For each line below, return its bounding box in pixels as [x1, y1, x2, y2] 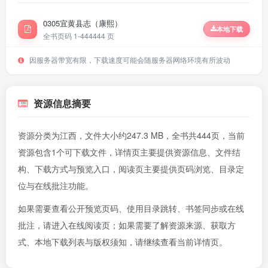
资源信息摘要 [33, 96, 91, 110]
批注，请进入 [18, 219, 68, 231]
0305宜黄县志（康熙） [43, 17, 122, 29]
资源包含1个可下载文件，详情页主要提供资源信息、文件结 [18, 146, 240, 158]
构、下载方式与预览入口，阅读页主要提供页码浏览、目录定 [18, 163, 244, 175]
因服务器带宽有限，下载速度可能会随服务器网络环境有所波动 [28, 54, 230, 65]
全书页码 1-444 [43, 31, 93, 41]
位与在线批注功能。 [18, 179, 93, 191]
